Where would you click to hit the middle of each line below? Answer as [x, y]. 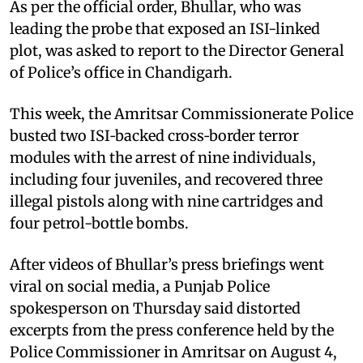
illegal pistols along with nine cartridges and [167, 201]
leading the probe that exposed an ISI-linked [165, 28]
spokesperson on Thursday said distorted [155, 308]
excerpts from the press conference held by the [172, 330]
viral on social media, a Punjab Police [140, 286]
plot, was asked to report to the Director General [177, 50]
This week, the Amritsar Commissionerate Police [181, 113]
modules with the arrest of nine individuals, [163, 157]
